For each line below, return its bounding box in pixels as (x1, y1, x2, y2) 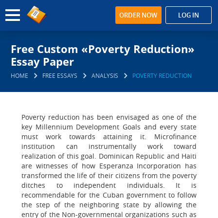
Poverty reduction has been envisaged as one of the (21, 112, 197, 122)
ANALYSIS (91, 72, 119, 79)
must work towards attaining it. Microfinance (21, 132, 197, 141)
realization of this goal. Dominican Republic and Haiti (21, 151, 197, 161)
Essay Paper (11, 54, 74, 69)
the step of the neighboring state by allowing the (21, 200, 197, 209)
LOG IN (178, 11, 199, 19)
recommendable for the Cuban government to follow (21, 190, 197, 200)
